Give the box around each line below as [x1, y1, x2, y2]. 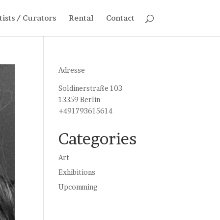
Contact [106, 14, 135, 22]
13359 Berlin [58, 95, 101, 104]
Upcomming [58, 183, 98, 191]
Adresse [58, 66, 85, 74]
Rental [68, 14, 93, 22]
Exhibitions [58, 168, 96, 176]
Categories [58, 129, 137, 148]
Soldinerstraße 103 [58, 84, 123, 92]
